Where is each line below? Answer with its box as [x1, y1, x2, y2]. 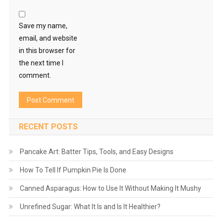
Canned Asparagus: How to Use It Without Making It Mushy [19, 184, 201, 193]
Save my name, [18, 22, 67, 30]
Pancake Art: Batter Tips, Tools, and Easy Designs [19, 148, 173, 156]
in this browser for [18, 47, 75, 55]
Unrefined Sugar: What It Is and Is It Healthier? [19, 203, 161, 211]
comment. [18, 71, 51, 80]
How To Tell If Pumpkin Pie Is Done [19, 166, 126, 174]
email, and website [18, 34, 77, 43]
